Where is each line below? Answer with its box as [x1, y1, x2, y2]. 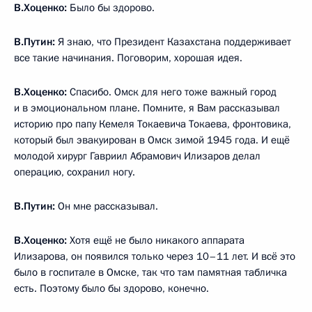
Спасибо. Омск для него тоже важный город [67, 85, 276, 99]
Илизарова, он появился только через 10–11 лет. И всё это [14, 249, 295, 263]
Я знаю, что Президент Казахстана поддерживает [55, 35, 291, 49]
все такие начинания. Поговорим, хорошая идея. [14, 51, 242, 65]
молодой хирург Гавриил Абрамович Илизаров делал [14, 149, 260, 163]
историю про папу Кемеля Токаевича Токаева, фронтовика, [14, 117, 291, 131]
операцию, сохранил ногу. [14, 165, 135, 179]
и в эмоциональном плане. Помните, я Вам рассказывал [14, 101, 280, 115]
